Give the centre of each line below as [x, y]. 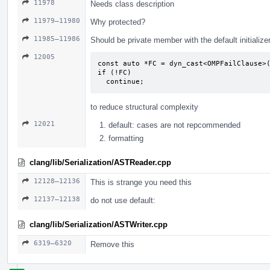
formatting [126, 138]
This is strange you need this [141, 182]
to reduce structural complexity [144, 107]
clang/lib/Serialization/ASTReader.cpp [100, 162]
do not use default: [123, 200]
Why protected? [118, 22]
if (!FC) [115, 72]
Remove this [112, 244]
